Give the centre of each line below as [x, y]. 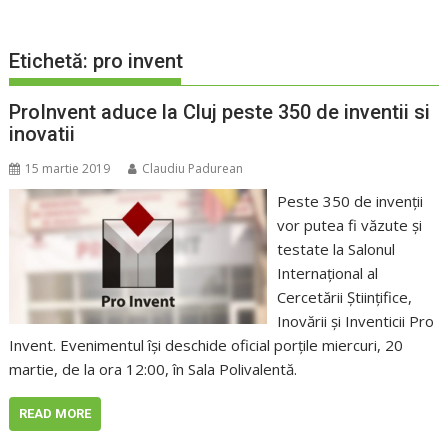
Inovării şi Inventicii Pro [355, 321]
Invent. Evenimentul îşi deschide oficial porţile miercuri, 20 [206, 345]
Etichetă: [51, 61]
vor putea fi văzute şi [349, 225]
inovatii [42, 134]
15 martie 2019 [68, 169]
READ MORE [55, 414]
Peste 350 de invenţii [349, 201]
